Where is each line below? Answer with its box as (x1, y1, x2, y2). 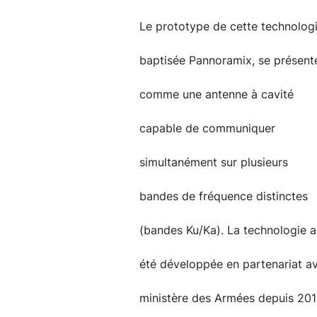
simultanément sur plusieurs (139, 155, 288, 169)
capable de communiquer (139, 121, 275, 135)
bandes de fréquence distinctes (139, 189, 308, 203)
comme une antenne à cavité (139, 87, 294, 101)
